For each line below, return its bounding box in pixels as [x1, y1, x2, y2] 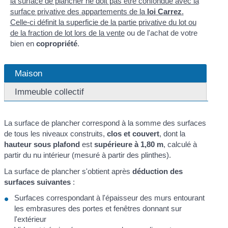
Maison [15, 68, 43, 79]
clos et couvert [107, 129, 160, 138]
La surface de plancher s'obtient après [4, 166, 133, 176]
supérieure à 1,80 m [94, 140, 164, 149]
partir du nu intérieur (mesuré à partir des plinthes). [4, 151, 172, 160]
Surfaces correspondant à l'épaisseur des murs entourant [14, 193, 205, 203]
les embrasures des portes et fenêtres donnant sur [14, 204, 182, 213]
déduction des [132, 166, 183, 176]
